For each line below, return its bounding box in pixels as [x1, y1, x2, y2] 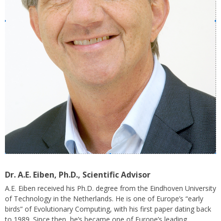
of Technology [5, 193, 51, 203]
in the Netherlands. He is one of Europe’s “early [51, 193, 203, 203]
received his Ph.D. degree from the [36, 183, 150, 193]
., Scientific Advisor [76, 169, 150, 180]
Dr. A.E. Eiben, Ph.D [5, 169, 76, 180]
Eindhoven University [150, 183, 216, 193]
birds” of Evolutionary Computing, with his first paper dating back [5, 204, 211, 214]
